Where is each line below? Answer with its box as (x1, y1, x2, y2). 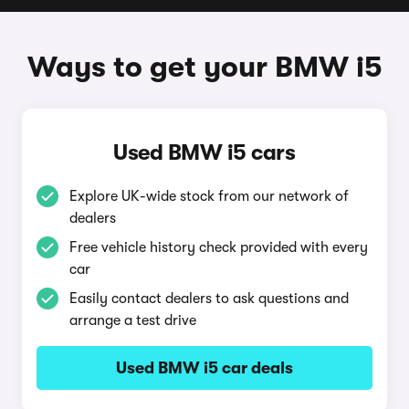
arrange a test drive (68, 312, 196, 329)
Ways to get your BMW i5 (26, 50, 383, 84)
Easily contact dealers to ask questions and (68, 290, 349, 307)
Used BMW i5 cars (113, 140, 296, 165)
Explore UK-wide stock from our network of (68, 188, 349, 204)
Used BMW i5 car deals (115, 359, 293, 377)
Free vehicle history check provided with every (68, 239, 368, 256)
